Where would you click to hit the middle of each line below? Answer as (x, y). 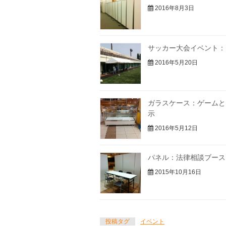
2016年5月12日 (176, 128)
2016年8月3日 (174, 8)
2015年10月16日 (177, 172)
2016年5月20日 (176, 63)
